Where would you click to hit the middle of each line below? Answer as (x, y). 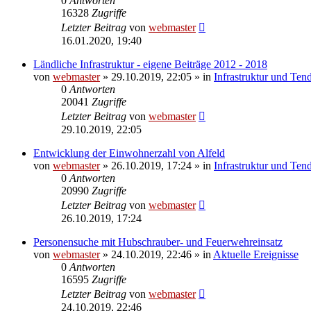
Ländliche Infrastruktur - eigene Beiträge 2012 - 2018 (150, 64)
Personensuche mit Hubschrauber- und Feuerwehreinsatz (158, 242)
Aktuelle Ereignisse (256, 254)
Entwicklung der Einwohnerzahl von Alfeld (129, 153)
